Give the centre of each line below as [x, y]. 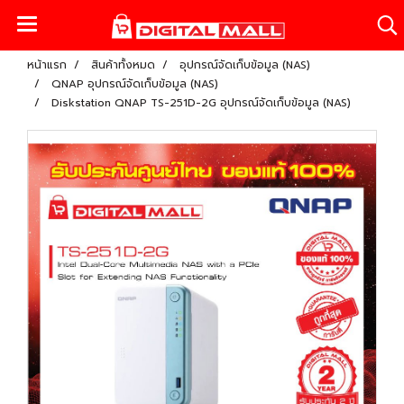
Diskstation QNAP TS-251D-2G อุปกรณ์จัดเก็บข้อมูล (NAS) [201, 103]
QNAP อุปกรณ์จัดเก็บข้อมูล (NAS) [135, 84]
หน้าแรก [47, 65]
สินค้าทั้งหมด [123, 65]
